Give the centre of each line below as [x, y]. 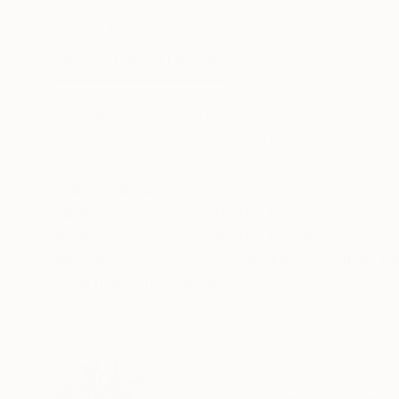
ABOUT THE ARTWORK [137, 60]
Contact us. [272, 282]
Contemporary [337, 236]
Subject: [81, 212]
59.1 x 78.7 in [329, 29]
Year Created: [102, 189]
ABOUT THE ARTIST [237, 380]
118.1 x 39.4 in [89, 29]
